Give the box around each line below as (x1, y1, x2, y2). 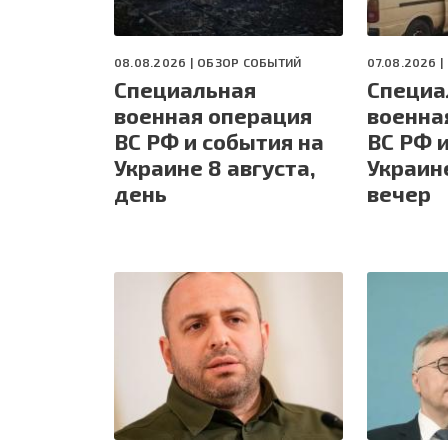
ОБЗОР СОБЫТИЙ (197, 55, 302, 70)
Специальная (114, 76, 256, 103)
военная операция (114, 102, 312, 129)
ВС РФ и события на (114, 128, 324, 155)
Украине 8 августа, (114, 154, 316, 181)
